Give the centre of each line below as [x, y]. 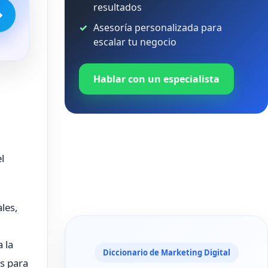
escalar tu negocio [135, 42]
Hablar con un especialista [156, 79]
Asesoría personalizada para [158, 28]
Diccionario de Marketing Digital [166, 252]
